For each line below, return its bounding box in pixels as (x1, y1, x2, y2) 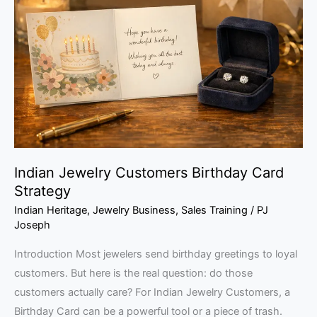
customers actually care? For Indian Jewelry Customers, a (14, 286, 290, 299)
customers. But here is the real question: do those (14, 267, 253, 280)
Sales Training (181, 203, 248, 217)
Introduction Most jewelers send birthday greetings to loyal (14, 248, 297, 261)
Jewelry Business (93, 203, 175, 217)
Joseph (14, 218, 50, 231)
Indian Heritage (14, 203, 87, 217)
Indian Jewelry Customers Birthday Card (14, 163, 284, 181)
